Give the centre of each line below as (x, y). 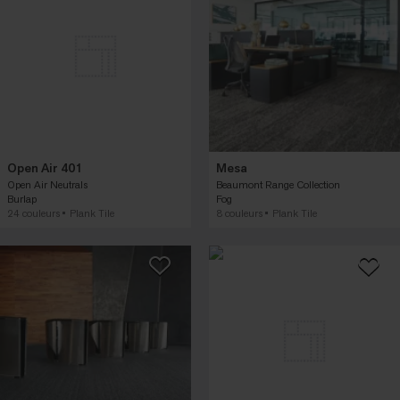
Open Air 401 (45, 168)
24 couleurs (33, 213)
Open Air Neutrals (47, 185)
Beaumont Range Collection (278, 185)
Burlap (22, 199)
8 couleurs (239, 213)
